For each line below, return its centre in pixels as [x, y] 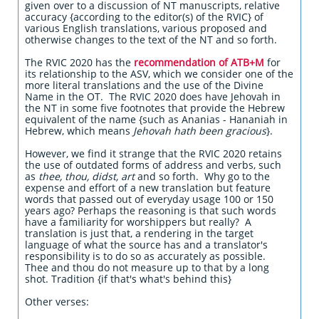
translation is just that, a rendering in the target [139, 233]
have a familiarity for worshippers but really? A [138, 222]
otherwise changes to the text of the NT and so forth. [151, 40]
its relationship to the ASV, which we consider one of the [159, 74]
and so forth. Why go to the [204, 176]
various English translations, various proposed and [146, 28]
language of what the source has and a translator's [146, 245]
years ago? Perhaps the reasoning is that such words [151, 210]
